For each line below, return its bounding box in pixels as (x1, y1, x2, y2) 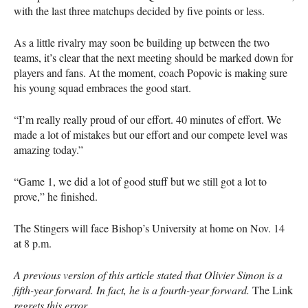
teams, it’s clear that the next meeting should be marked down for (14, 50, 293, 65)
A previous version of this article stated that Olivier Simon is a (14, 267, 283, 283)
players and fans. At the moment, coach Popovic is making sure (14, 65, 287, 80)
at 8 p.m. (14, 236, 52, 251)
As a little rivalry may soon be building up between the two (14, 35, 269, 50)
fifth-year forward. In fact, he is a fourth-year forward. (14, 283, 250, 298)
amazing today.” (14, 142, 83, 157)
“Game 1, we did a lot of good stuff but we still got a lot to (14, 174, 267, 189)
